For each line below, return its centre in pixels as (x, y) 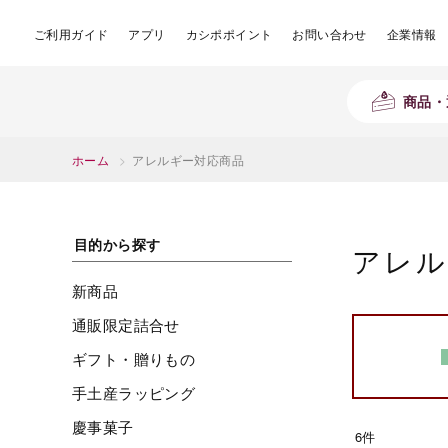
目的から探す (117, 244)
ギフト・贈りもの (134, 358)
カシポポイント (229, 33)
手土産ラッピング (134, 392)
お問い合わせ (329, 33)
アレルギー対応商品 (188, 159)
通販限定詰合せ (126, 324)
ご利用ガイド (71, 33)
